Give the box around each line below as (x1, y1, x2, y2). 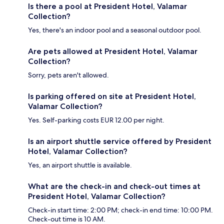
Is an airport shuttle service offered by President (28, 136, 211, 146)
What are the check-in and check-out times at (28, 181, 200, 191)
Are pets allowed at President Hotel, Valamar (28, 46, 197, 56)
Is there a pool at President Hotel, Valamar (28, 1, 187, 11)
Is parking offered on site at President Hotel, (28, 91, 196, 101)
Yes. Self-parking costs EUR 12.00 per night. (28, 115, 164, 124)
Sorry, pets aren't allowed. (28, 70, 109, 79)
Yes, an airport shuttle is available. (28, 160, 132, 169)
